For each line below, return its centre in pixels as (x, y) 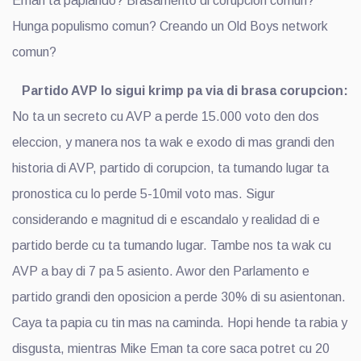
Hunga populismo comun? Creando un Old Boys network (170, 26)
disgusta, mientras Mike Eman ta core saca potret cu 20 (171, 348)
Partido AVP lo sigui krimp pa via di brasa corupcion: (180, 90)
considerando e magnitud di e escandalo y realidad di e (166, 219)
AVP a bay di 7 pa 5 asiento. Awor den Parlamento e (161, 271)
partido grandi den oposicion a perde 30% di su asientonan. (179, 297)
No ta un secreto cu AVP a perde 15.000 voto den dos (166, 116)
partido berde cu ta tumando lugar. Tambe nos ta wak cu (172, 245)
